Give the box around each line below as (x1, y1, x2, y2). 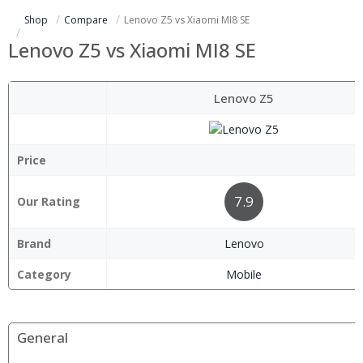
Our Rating (17, 194, 80, 209)
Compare (64, 13, 108, 27)
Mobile (226, 267, 262, 282)
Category (17, 267, 71, 282)
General (17, 328, 68, 347)
